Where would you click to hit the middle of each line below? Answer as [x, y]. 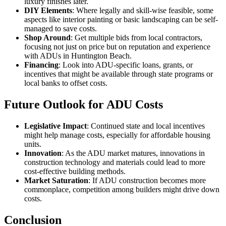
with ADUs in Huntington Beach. [78, 56]
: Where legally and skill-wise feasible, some [143, 11]
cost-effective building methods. [75, 172]
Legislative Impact [55, 126]
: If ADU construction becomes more [147, 181]
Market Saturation [56, 181]
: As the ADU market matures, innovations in [133, 153]
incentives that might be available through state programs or [119, 74]
